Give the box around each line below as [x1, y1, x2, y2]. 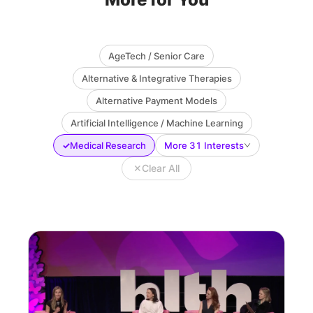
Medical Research [70, 140, 146, 152]
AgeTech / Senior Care [108, 50, 205, 62]
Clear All [142, 162, 180, 175]
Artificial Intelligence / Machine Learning [70, 117, 243, 129]
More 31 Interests [164, 140, 244, 152]
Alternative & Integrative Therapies [81, 73, 232, 85]
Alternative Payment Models [96, 95, 217, 107]
